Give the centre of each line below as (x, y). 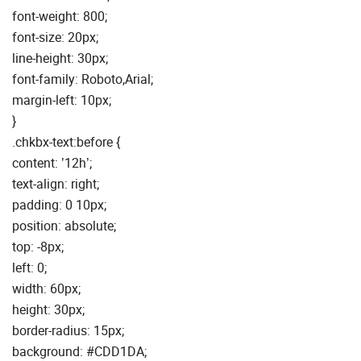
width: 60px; (46, 288)
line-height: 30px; (60, 58)
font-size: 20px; (55, 37)
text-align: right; (56, 183)
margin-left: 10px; (62, 100)
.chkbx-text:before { (66, 141)
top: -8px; (38, 246)
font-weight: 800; (60, 16)
